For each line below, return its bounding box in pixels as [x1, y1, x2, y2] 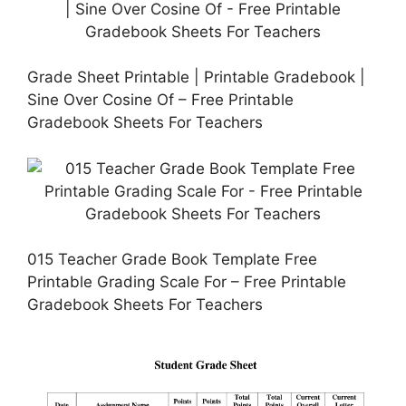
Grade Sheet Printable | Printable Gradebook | [27, 68, 365, 87]
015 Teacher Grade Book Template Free [27, 250, 317, 269]
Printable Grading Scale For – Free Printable [27, 273, 346, 292]
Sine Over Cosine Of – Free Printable [27, 91, 294, 110]
